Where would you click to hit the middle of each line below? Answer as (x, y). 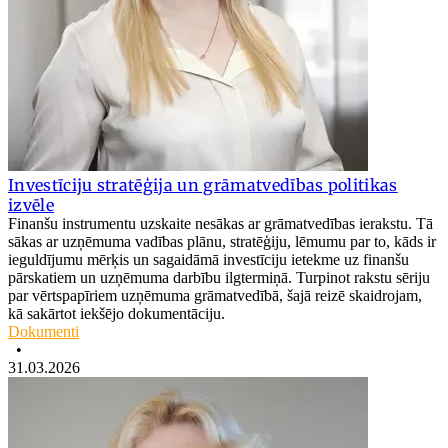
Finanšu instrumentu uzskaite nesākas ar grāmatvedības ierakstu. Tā (220, 224)
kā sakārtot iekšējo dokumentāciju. (118, 314)
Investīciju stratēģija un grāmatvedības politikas (203, 185)
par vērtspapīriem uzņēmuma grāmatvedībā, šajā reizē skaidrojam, (215, 296)
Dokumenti (43, 332)
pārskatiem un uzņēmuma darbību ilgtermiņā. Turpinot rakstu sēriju (219, 278)
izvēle (31, 205)
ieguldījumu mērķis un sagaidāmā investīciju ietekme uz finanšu (208, 260)
